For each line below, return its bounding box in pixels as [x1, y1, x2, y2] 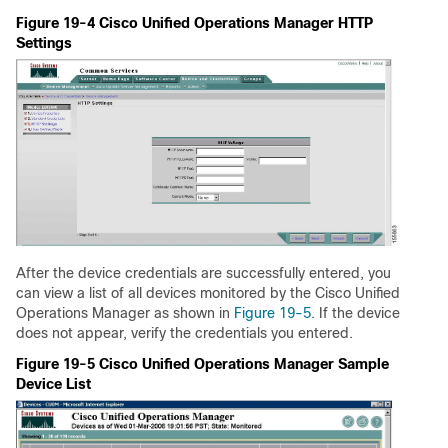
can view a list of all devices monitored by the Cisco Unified [16, 285, 400, 302]
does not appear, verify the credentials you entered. [16, 325, 353, 342]
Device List [16, 376, 91, 393]
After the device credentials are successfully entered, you [16, 265, 391, 282]
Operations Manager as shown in [16, 305, 234, 322]
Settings [16, 35, 72, 52]
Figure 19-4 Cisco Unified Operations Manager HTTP [16, 15, 373, 32]
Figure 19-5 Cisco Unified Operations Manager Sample [16, 356, 389, 373]
